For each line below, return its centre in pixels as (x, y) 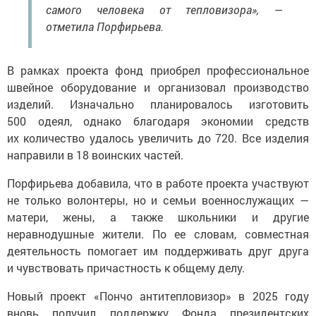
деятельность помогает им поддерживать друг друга (158, 251)
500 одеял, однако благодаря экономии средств (158, 121)
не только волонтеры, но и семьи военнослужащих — (158, 200)
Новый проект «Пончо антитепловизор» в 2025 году (158, 296)
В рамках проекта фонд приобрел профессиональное (158, 71)
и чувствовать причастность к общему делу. (126, 268)
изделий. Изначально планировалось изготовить (158, 104)
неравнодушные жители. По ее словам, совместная (158, 234)
